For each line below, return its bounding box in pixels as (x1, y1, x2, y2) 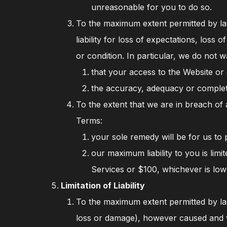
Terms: (76, 116, 103, 126)
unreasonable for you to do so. (91, 2, 212, 12)
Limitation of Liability (61, 180, 145, 191)
